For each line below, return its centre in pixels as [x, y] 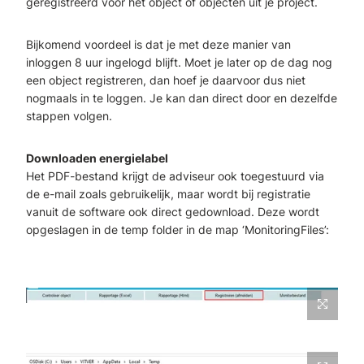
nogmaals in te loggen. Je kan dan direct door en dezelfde [182, 97]
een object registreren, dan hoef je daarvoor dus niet [166, 80]
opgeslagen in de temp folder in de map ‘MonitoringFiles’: [178, 229]
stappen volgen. [69, 115]
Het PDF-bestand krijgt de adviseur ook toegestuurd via [175, 175]
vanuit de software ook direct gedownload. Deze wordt [173, 211]
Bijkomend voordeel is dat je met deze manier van [158, 44]
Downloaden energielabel [97, 158]
